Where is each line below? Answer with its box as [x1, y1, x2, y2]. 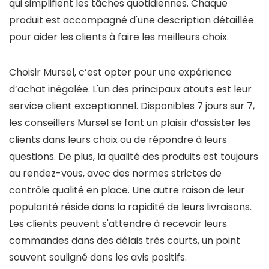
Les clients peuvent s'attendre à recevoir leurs [9, 217, 227, 231]
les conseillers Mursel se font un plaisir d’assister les [9, 116, 251, 130]
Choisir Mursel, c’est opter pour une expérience [9, 65, 232, 79]
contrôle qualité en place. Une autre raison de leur [9, 183, 245, 197]
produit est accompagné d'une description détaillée [9, 13, 254, 27]
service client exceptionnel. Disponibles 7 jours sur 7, [9, 99, 255, 113]
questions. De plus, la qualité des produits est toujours [9, 150, 258, 163]
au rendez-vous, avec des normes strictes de [9, 166, 222, 180]
